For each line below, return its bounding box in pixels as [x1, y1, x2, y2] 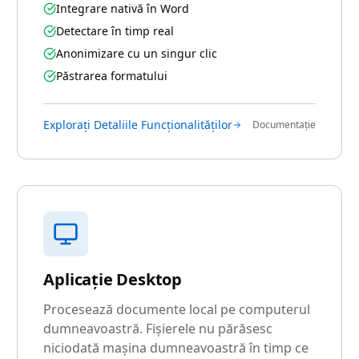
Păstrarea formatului [56, 68, 168, 83]
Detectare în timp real [56, 23, 175, 38]
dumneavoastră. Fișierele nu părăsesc [43, 320, 273, 337]
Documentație [252, 118, 316, 131]
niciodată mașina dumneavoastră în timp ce [43, 339, 309, 357]
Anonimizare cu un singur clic [56, 46, 218, 61]
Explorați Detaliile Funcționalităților [43, 117, 233, 132]
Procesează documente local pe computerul [43, 301, 311, 318]
